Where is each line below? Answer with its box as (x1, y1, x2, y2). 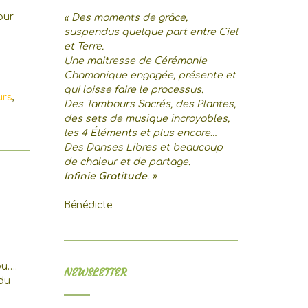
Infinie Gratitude (63, 171, 147, 181)
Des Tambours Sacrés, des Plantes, (63, 99, 236, 109)
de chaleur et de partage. (63, 157, 190, 167)
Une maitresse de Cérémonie (63, 56, 207, 66)
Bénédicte (63, 200, 112, 210)
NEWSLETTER (63, 266, 127, 279)
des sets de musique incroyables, (63, 113, 230, 124)
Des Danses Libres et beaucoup (63, 142, 223, 153)
